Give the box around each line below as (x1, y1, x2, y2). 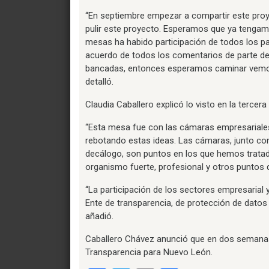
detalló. (85, 76, 113, 87)
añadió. (85, 210, 113, 222)
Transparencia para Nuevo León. (85, 246, 213, 258)
